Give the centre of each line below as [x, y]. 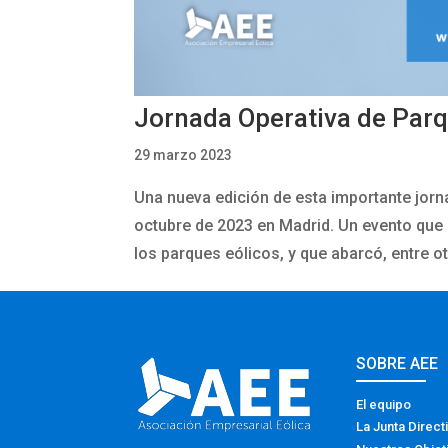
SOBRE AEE [396, 363]
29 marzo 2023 [183, 155]
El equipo [383, 404]
